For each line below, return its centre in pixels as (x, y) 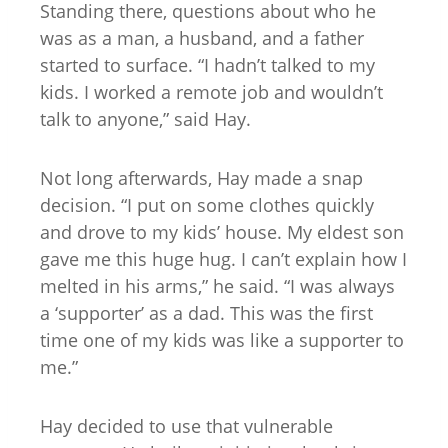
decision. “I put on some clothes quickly (207, 204)
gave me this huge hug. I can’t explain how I (223, 258)
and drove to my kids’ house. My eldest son (222, 231)
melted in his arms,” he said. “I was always (217, 285)
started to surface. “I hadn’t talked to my (207, 64)
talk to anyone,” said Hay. (145, 118)
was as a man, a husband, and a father (202, 37)
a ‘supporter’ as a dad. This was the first (206, 312)
